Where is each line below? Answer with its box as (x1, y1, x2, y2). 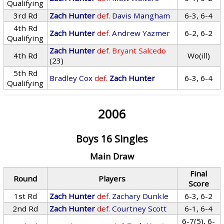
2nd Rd (12, 203, 38, 213)
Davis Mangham (112, 10, 170, 20)
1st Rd (13, 191, 37, 201)
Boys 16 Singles (75, 132, 148, 145)
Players (98, 173, 126, 183)
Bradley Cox (49, 73, 93, 83)
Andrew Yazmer (112, 28, 170, 38)
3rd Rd (13, 10, 37, 20)
